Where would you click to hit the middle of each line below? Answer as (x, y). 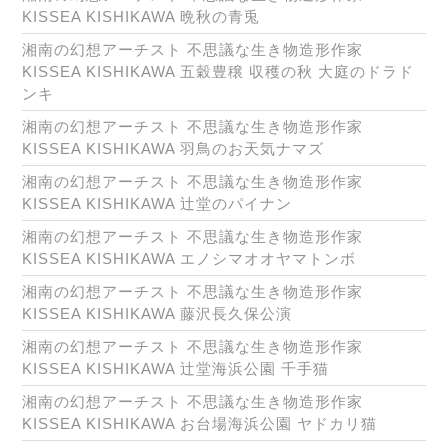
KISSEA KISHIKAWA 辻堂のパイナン (157, 204)
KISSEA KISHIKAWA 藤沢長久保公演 (157, 314)
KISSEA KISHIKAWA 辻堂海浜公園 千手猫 (175, 369)
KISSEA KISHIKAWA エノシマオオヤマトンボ (189, 259)
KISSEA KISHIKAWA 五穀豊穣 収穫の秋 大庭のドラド (218, 72)
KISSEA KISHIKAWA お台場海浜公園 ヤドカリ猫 (199, 424)
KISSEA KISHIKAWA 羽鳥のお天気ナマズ (173, 149)
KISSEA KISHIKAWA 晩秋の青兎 (141, 17)
